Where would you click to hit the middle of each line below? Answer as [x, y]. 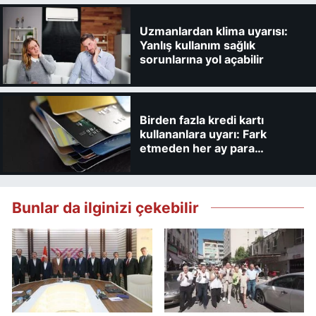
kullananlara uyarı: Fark [203, 134]
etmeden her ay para [197, 148]
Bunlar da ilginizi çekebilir [105, 208]
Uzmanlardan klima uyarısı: [213, 31]
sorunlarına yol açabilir [201, 60]
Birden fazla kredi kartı [201, 120]
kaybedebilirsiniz [186, 162]
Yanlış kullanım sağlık [197, 45]
